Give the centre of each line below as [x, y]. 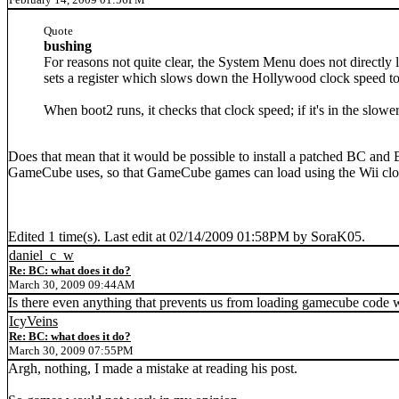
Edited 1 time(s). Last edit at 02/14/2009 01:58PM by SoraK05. [187, 236]
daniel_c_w [41, 255]
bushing [68, 46]
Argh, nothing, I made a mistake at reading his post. [153, 368]
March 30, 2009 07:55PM [71, 350]
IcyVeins [33, 321]
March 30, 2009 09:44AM [72, 285]
